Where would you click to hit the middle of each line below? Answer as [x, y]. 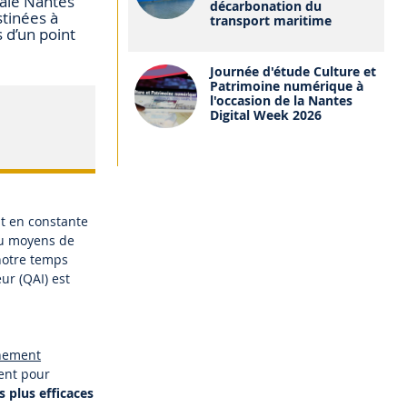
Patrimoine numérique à [287, 86]
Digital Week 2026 [266, 115]
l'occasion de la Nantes [282, 101]
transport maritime [271, 20]
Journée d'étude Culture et [293, 72]
